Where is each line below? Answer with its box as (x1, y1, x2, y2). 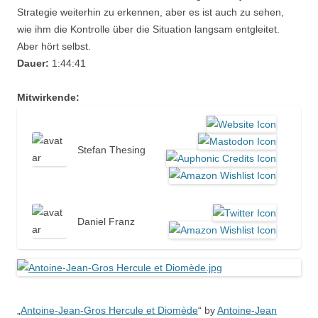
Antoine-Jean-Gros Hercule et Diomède (21, 305, 198, 316)
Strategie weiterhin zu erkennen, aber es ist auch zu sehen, (17, 6, 284, 18)
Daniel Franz (77, 216, 135, 227)
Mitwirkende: (17, 92, 79, 103)
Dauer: (17, 57, 49, 69)
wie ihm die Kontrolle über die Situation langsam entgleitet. (17, 23, 280, 35)
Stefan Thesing (77, 144, 146, 155)
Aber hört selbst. (17, 40, 91, 52)
